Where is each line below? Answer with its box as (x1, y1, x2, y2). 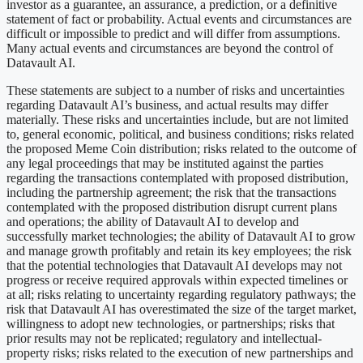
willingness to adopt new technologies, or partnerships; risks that (6, 316, 335, 331)
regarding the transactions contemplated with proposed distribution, (6, 170, 348, 185)
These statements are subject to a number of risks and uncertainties (6, 83, 344, 97)
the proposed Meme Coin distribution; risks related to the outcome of (6, 141, 357, 156)
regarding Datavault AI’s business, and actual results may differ (6, 97, 328, 112)
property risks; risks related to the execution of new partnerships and (6, 345, 353, 360)
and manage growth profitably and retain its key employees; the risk (6, 243, 352, 258)
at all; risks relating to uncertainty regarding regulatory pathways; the (6, 287, 356, 301)
